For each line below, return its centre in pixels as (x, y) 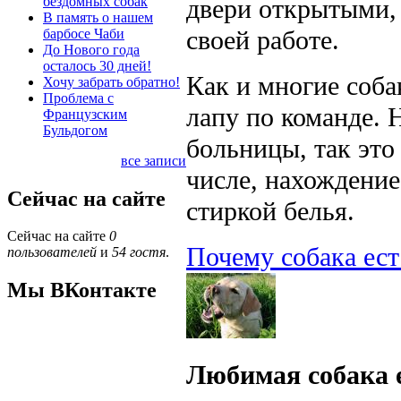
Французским (85, 114)
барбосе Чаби (84, 33)
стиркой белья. (270, 211)
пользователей (52, 252)
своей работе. (263, 40)
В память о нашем (98, 17)
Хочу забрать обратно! (111, 81)
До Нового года (91, 49)
